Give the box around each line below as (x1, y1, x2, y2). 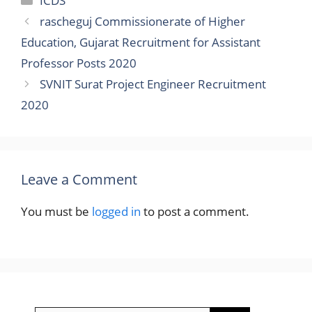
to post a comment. (141, 203, 249, 219)
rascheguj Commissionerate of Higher (40, 13, 246, 29)
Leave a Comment (21, 169, 137, 189)
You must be (21, 203, 92, 219)
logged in (92, 203, 141, 219)
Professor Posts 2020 (21, 54, 136, 71)
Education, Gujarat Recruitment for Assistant (21, 33, 260, 50)
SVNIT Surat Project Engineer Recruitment (40, 75, 267, 92)
